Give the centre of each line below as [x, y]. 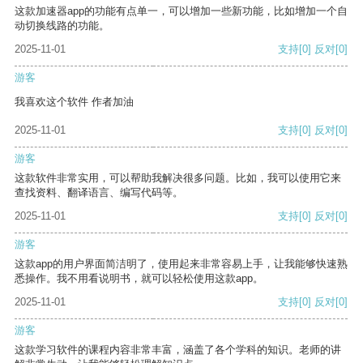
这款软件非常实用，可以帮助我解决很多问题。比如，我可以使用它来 [178, 178]
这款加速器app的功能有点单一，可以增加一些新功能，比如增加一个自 [181, 11]
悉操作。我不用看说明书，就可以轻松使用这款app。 [139, 279]
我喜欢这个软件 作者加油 [74, 102]
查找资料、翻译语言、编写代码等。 [99, 193]
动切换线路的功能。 [62, 26]
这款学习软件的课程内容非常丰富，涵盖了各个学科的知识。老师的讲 [178, 350]
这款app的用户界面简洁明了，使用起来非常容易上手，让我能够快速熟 [181, 264]
